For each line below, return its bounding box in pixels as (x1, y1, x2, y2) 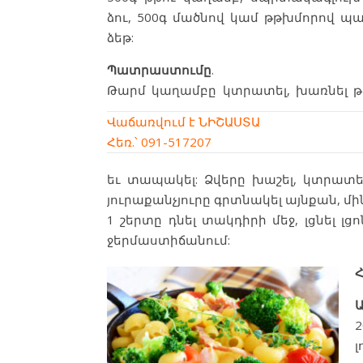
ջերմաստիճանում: (107, 231, 230, 248)
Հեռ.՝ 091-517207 (107, 133, 211, 150)
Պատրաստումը (107, 62, 211, 78)
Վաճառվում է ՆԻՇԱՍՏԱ (107, 113, 260, 130)
